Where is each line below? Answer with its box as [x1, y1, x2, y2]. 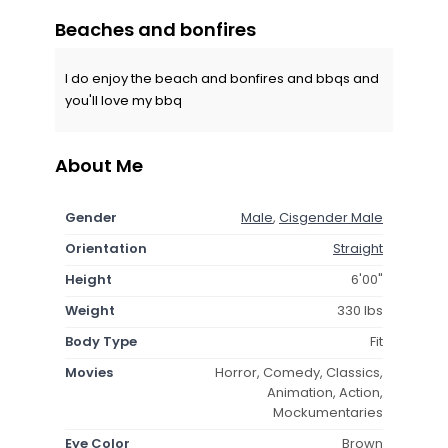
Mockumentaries [273, 402, 383, 422]
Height [65, 269, 112, 289]
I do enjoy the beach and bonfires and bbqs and [65, 68, 379, 88]
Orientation [65, 238, 147, 258]
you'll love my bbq [65, 90, 182, 110]
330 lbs [337, 300, 383, 320]
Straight [333, 238, 383, 258]
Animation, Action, [267, 382, 383, 402]
